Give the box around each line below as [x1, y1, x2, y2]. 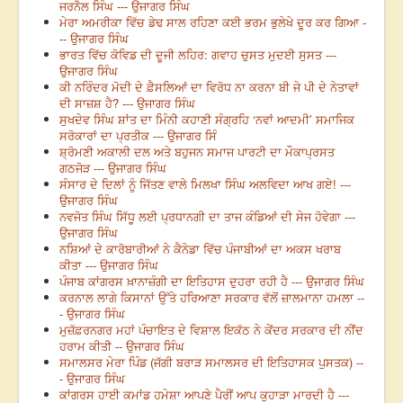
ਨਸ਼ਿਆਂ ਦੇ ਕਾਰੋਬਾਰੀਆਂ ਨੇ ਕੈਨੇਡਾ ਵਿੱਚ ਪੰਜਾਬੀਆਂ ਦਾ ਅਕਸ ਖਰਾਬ [59, 240, 341, 258]
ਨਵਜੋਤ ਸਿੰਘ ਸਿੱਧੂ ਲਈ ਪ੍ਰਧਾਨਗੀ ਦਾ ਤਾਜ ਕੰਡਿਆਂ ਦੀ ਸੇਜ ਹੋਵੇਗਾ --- [59, 208, 355, 226]
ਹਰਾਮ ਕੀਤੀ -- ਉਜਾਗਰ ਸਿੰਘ [59, 337, 184, 355]
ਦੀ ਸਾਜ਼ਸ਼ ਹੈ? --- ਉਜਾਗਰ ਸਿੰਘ [59, 94, 195, 112]
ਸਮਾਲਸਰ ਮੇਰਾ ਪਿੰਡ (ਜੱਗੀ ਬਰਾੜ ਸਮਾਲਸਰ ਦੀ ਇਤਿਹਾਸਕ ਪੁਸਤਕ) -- [59, 354, 363, 372]
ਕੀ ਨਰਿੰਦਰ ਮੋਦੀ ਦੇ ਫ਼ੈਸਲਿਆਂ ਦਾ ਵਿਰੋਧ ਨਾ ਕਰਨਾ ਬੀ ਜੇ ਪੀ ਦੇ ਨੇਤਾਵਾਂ [59, 78, 359, 96]
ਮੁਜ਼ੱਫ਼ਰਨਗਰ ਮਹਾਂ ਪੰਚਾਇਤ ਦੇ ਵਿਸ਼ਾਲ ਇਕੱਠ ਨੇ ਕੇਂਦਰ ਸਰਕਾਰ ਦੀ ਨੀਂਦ [59, 321, 363, 339]
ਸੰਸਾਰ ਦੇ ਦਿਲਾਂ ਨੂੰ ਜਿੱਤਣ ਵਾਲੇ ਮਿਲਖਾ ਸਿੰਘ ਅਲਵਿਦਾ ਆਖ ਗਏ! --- [59, 175, 351, 193]
